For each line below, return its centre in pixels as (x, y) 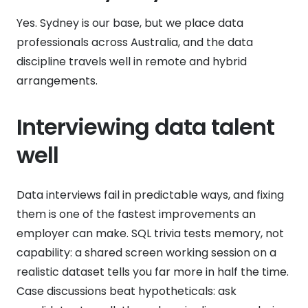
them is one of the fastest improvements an (136, 214)
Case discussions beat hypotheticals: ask (126, 291)
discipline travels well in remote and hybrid (132, 61)
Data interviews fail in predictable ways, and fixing (150, 195)
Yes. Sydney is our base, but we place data (130, 23)
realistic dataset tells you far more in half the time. (153, 272)
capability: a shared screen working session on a (146, 252)
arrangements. (57, 80)
